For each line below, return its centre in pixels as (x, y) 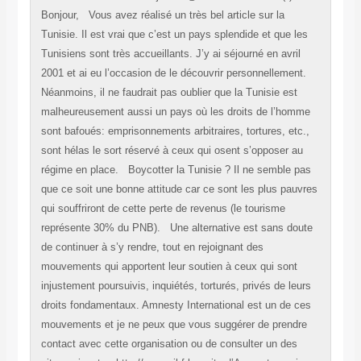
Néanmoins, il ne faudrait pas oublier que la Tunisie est (169, 93)
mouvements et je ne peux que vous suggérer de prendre (174, 325)
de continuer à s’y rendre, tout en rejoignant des (152, 247)
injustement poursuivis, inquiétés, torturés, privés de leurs (176, 286)
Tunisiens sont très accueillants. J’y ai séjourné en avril (170, 54)
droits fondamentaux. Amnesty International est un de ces (176, 305)
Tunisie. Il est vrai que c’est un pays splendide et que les (174, 35)
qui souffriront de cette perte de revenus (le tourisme (163, 209)
